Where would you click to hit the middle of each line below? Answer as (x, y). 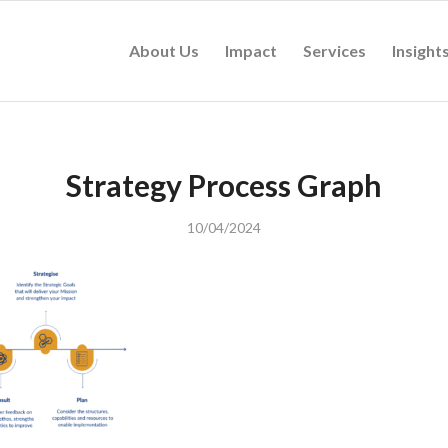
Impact (251, 50)
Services (334, 50)
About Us (164, 50)
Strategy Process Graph (224, 185)
